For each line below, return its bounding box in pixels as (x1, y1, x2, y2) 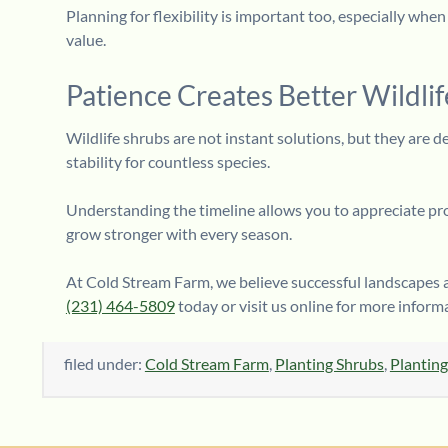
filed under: (63, 353, 145, 373)
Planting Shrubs (274, 353, 384, 373)
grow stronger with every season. (65, 223, 292, 243)
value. (65, 30, 106, 50)
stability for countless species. (65, 151, 270, 171)
